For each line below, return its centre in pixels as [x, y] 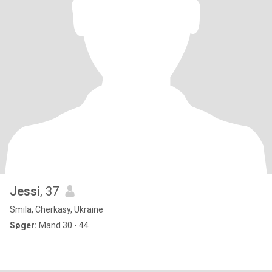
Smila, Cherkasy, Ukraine [56, 209]
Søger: [23, 225]
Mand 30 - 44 [63, 225]
